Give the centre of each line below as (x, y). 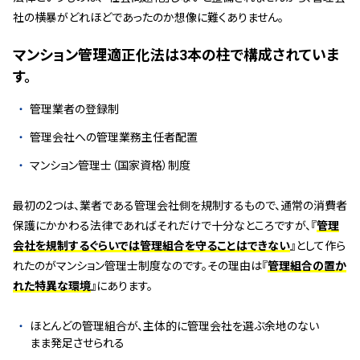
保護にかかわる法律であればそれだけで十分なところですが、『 (164, 226)
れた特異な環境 (51, 286)
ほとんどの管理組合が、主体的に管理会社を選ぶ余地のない (174, 326)
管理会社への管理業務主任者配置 (113, 137)
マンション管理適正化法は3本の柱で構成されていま (176, 55)
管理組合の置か (307, 266)
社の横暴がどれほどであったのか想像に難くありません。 (148, 18)
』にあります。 (121, 286)
